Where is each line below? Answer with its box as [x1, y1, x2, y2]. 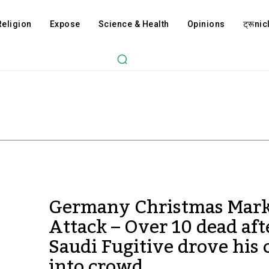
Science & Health [98, 19, 169, 29]
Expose [49, 19, 80, 29]
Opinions [187, 19, 225, 29]
